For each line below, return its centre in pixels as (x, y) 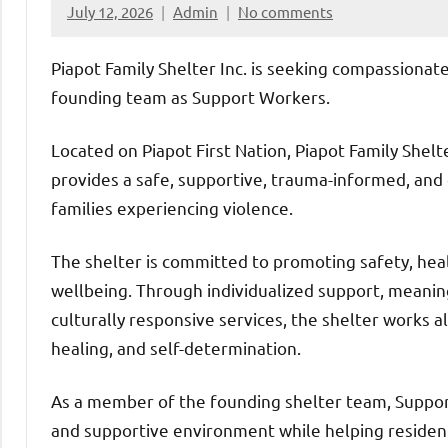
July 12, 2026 (110, 12)
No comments (285, 12)
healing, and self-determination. (176, 347)
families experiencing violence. (172, 207)
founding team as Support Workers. (190, 96)
